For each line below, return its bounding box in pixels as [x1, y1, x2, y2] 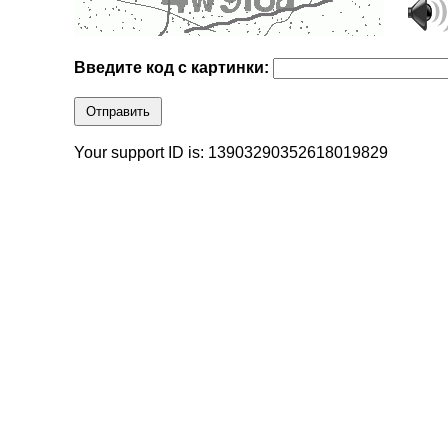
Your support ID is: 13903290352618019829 [74, 144, 389, 162]
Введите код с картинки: [74, 59, 274, 77]
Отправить [86, 104, 151, 120]
